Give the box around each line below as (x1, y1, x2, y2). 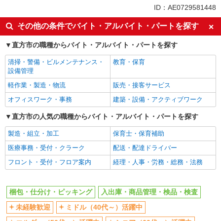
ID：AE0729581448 (154, 3, 216, 11)
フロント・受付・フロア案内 (8, 158, 91, 166)
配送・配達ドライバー (113, 144, 177, 151)
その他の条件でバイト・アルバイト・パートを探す (17, 22, 199, 30)
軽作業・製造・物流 (8, 81, 66, 89)
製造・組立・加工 (8, 130, 59, 137)
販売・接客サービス (113, 81, 171, 89)
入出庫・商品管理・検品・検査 (101, 188, 198, 196)
